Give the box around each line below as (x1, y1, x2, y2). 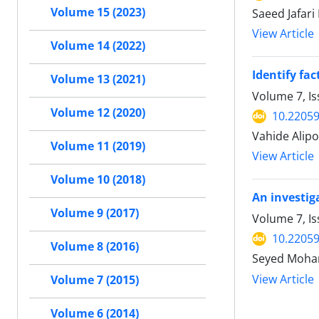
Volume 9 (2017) (51, 205, 139, 221)
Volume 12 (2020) (51, 105, 145, 120)
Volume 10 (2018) (51, 172, 145, 187)
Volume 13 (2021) (51, 71, 145, 87)
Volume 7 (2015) (51, 272, 139, 288)
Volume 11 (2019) (51, 138, 145, 154)
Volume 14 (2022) (51, 38, 145, 53)
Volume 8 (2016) (51, 239, 139, 254)
